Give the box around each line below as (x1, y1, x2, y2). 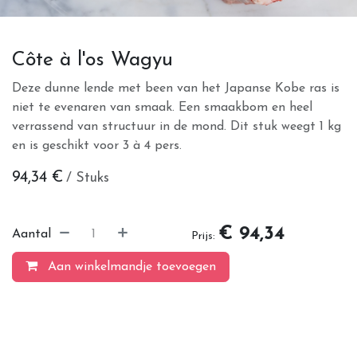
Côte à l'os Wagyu (12, 49, 173, 70)
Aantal (12, 227, 51, 241)
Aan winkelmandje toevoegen (44, 260, 216, 273)
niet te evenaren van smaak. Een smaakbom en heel (12, 100, 312, 114)
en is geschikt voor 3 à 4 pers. (12, 139, 182, 152)
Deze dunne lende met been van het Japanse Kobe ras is (12, 81, 339, 95)
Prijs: (191, 229, 215, 242)
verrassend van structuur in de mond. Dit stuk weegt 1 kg (12, 120, 341, 133)
